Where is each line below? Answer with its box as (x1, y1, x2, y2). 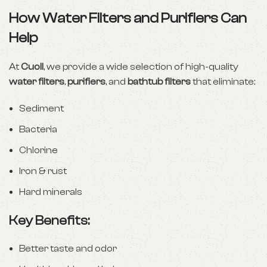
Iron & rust (19, 166, 67, 176)
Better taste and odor (19, 243, 117, 254)
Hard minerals (19, 187, 82, 197)
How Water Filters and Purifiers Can (9, 10, 247, 26)
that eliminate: (191, 76, 255, 87)
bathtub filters (128, 76, 191, 87)
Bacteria (19, 124, 57, 135)
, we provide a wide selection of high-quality (44, 61, 238, 72)
